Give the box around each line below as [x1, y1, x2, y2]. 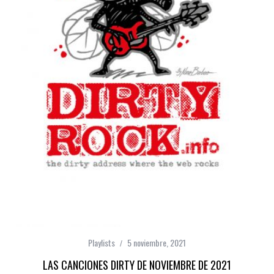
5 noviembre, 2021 [127, 235, 186, 249]
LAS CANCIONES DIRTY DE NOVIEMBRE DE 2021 [43, 256, 231, 273]
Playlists [88, 235, 115, 249]
